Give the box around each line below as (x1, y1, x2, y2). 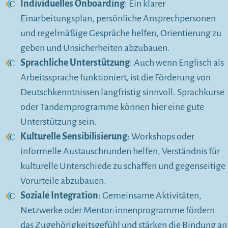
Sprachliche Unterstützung (20, 58, 130, 68)
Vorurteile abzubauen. (20, 176, 106, 186)
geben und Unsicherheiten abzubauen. (20, 43, 170, 53)
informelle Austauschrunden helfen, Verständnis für (20, 146, 220, 157)
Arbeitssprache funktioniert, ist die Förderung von (20, 72, 211, 83)
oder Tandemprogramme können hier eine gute (20, 102, 204, 112)
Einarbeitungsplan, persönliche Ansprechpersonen (20, 13, 216, 24)
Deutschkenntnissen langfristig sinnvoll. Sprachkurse (20, 87, 224, 98)
